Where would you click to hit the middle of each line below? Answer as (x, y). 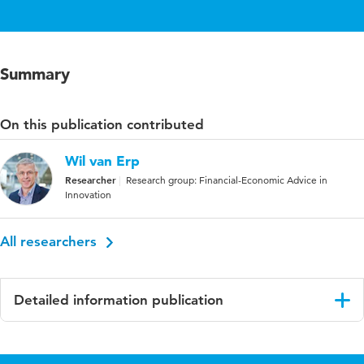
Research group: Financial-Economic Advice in (227, 180)
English (231, 340)
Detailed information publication (119, 300)
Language (48, 340)
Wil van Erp (102, 161)
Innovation (88, 195)
